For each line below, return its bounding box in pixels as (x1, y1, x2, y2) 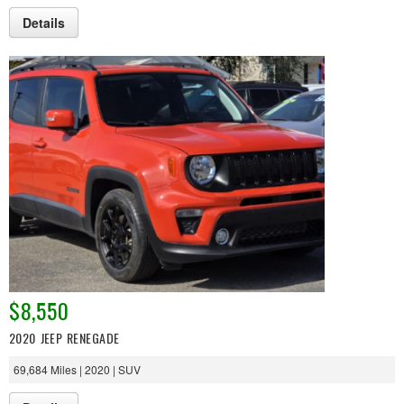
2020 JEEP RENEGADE (9, 328, 120, 347)
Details (23, 13, 65, 32)
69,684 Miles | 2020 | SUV (14, 362, 141, 377)
